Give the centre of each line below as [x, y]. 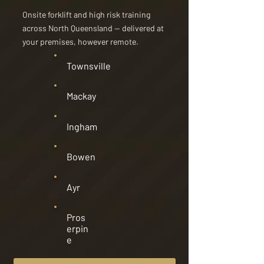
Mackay [81, 96]
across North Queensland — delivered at [93, 28]
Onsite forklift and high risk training [86, 14]
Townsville [89, 66]
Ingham [82, 126]
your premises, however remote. [80, 42]
